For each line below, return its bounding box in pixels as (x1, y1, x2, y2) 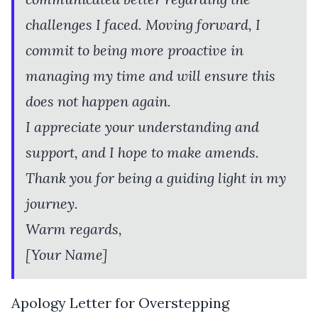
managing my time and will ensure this (26, 66, 275, 84)
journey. (26, 194, 78, 212)
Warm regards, (26, 219, 122, 238)
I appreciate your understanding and (26, 117, 259, 136)
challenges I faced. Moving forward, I (26, 15, 261, 33)
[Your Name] (26, 245, 107, 263)
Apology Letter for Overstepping (11, 293, 229, 312)
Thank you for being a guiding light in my (26, 168, 286, 187)
